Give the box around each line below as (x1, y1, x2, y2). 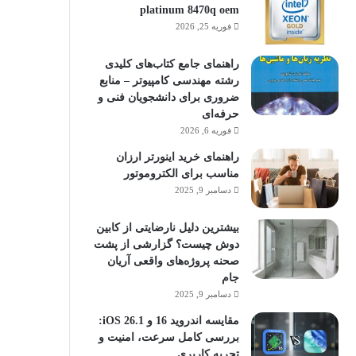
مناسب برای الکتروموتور (123, 168, 239, 180)
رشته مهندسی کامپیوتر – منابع (99, 75, 239, 87)
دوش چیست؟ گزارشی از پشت (93, 238, 239, 251)
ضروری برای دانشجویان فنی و (97, 91, 239, 104)
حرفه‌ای (201, 108, 239, 121)
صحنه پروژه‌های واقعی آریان (106, 255, 239, 268)
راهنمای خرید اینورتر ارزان (115, 151, 239, 164)
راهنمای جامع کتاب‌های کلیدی (104, 58, 239, 71)
